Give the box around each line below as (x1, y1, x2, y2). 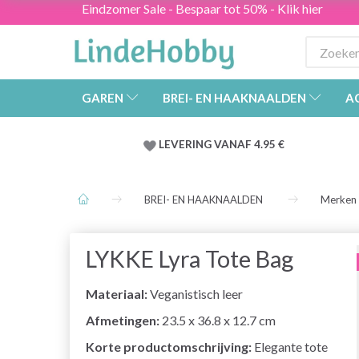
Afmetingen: (86, 313, 159, 329)
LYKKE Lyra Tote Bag (86, 245, 293, 273)
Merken (321, 193, 357, 207)
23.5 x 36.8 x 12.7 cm (159, 313, 276, 329)
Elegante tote (252, 339, 328, 355)
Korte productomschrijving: (86, 339, 252, 355)
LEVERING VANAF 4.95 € (159, 138, 284, 151)
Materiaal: (86, 286, 147, 302)
